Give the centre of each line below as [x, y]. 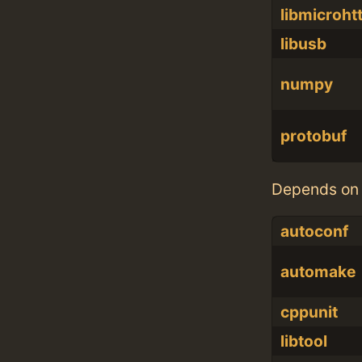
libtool [303, 341]
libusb [303, 44]
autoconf [314, 232]
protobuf [313, 136]
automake [318, 272]
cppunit [309, 312]
